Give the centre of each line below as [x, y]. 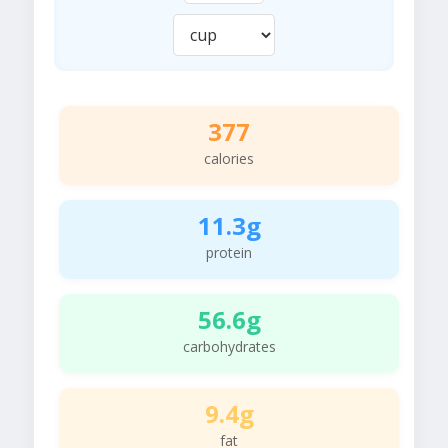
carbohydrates [229, 347]
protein [229, 253]
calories [229, 159]
